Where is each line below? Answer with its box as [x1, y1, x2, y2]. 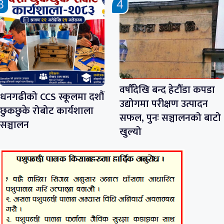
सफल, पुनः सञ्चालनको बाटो [119, 109, 221, 126]
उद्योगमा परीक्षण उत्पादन [119, 95, 208, 112]
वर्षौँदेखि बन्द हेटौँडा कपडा [119, 81, 215, 98]
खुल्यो [119, 123, 141, 140]
